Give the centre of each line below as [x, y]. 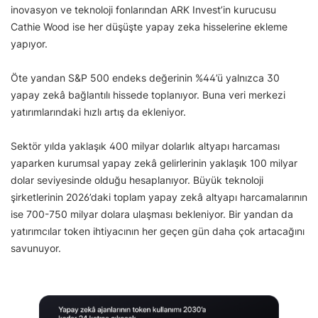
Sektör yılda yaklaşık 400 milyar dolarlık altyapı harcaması [145, 146]
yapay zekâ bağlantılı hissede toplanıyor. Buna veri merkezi [148, 95]
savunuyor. [36, 248]
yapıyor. [29, 44]
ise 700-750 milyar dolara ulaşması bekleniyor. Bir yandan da [152, 214]
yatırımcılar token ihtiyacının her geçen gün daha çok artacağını [158, 231]
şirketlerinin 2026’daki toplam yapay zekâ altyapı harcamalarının [159, 197]
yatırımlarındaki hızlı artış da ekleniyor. [98, 112]
